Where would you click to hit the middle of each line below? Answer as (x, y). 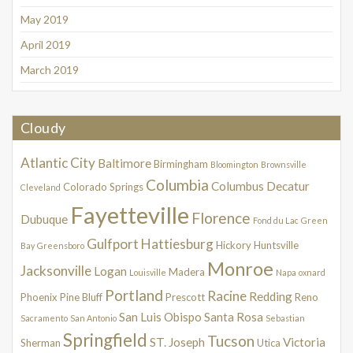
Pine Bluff (81, 297)
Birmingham (181, 164)
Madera (187, 272)
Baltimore (124, 163)
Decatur (288, 186)
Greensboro (61, 246)
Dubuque (44, 219)
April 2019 (46, 45)
